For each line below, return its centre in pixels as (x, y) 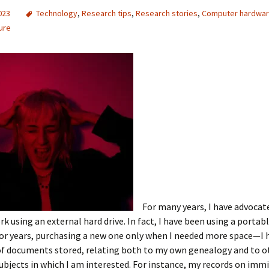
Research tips (107, 13)
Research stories (167, 13)
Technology (57, 13)
